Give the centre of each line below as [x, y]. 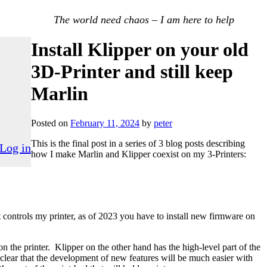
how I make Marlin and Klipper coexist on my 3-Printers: [139, 154]
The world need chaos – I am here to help [144, 20]
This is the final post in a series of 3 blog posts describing [138, 143]
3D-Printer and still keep [132, 72]
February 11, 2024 [105, 123]
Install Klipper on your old [140, 50]
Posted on [49, 123]
